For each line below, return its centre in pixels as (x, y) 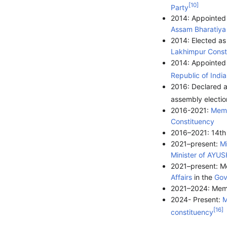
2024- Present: (196, 199)
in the (203, 177)
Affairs (181, 177)
